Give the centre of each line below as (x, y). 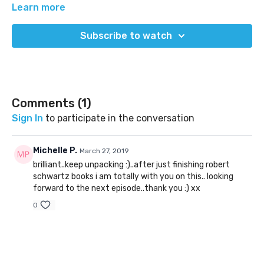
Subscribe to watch (126, 36)
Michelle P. (55, 151)
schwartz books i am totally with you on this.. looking (133, 177)
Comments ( (47, 103)
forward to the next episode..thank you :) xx (117, 189)
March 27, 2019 (104, 151)
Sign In (27, 118)
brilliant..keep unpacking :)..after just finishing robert (131, 165)
